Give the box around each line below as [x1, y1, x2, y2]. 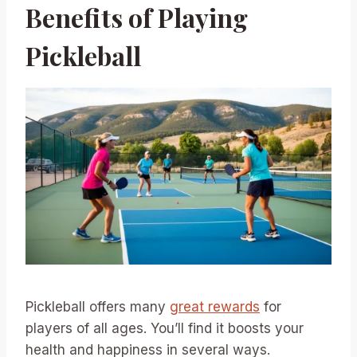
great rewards [170, 298, 260, 315]
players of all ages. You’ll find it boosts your [25, 320, 304, 336]
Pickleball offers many [25, 298, 170, 315]
